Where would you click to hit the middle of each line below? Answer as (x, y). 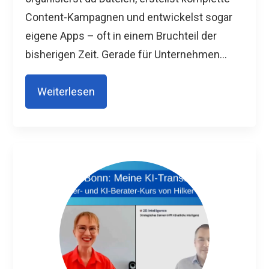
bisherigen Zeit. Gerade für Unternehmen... (126, 54)
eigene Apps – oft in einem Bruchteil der (121, 36)
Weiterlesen (66, 91)
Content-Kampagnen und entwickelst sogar (129, 17)
